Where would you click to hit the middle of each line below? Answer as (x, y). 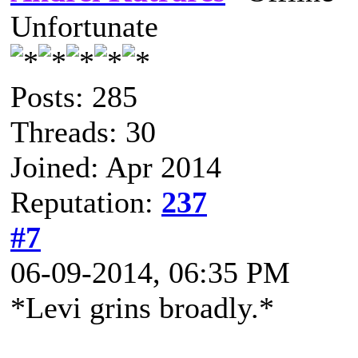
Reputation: (86, 202)
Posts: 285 (74, 97)
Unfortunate (84, 26)
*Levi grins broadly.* (142, 308)
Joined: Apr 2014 (116, 167)
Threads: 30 (83, 132)
